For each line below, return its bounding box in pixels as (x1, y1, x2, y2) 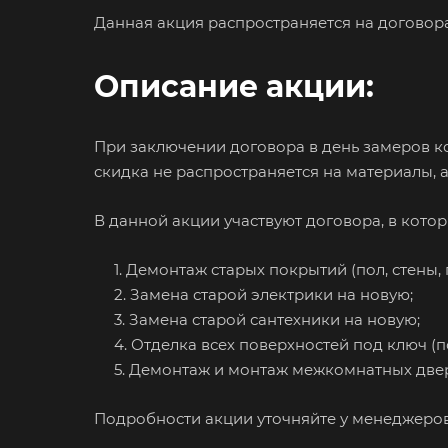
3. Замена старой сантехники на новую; (94, 309, 424, 329)
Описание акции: (94, 67, 374, 105)
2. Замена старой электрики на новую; (94, 284, 417, 304)
